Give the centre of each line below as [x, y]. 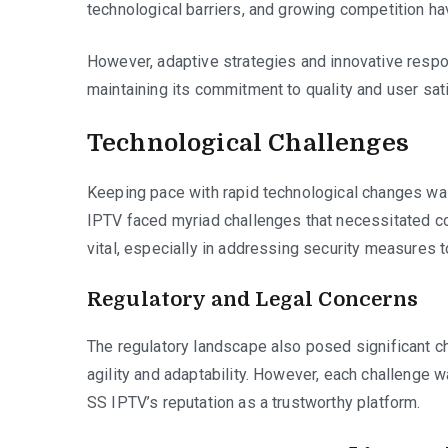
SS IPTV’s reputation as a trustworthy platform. [254, 402]
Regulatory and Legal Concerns [253, 299]
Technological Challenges [248, 142]
